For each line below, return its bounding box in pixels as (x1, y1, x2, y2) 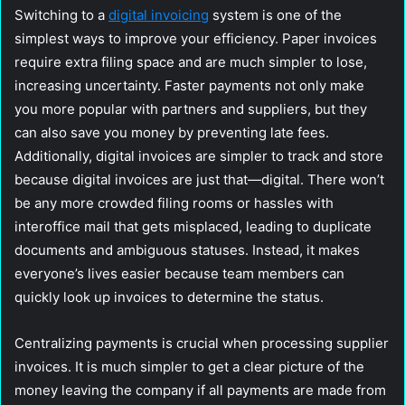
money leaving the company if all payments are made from (14, 381, 386, 399)
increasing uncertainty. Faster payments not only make (14, 76, 364, 94)
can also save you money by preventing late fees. (14, 123, 329, 141)
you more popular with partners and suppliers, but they (14, 99, 367, 118)
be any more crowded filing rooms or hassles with (14, 193, 334, 212)
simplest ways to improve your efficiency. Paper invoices (14, 29, 377, 47)
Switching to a (14, 5, 108, 24)
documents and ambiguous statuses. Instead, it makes (14, 240, 360, 259)
